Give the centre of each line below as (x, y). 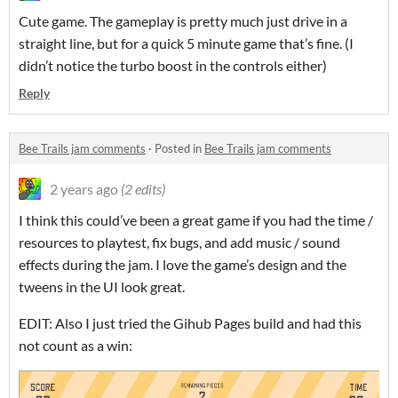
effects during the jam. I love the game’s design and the (183, 265)
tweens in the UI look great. (102, 287)
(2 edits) (143, 189)
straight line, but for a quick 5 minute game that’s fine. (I (186, 44)
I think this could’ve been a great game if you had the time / (196, 220)
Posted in (179, 149)
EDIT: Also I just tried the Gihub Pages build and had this (190, 323)
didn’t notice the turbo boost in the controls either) (173, 66)
